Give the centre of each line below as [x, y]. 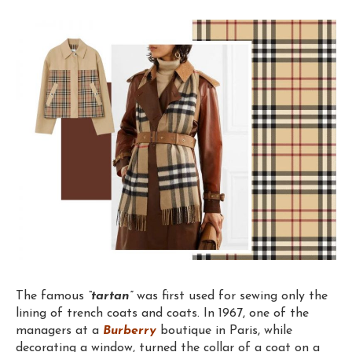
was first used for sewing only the [232, 296]
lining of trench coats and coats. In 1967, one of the [162, 313]
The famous [52, 296]
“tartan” [110, 296]
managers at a [59, 330]
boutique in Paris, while [224, 330]
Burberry [130, 330]
